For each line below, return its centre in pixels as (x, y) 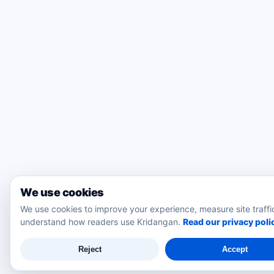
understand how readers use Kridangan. (100, 222)
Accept (235, 249)
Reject (90, 249)
